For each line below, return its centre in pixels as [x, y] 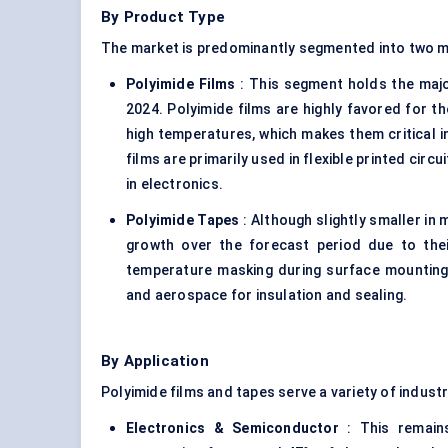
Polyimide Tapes [183, 220]
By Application [155, 361]
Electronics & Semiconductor [232, 428]
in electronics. [174, 184]
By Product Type [163, 17]
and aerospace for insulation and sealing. [267, 295]
